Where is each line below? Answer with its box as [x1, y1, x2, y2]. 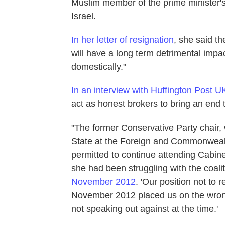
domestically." [71, 61, 126, 72]
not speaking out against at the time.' [71, 203, 218, 214]
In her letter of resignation [71, 34, 174, 45]
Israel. [71, 11, 96, 21]
